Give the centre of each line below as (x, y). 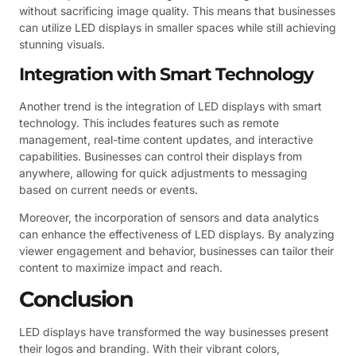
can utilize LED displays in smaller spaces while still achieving (178, 28)
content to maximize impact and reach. (121, 268)
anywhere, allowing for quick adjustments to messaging (163, 172)
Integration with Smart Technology (166, 74)
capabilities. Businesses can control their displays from (161, 156)
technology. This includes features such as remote (149, 122)
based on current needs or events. (108, 189)
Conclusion (76, 299)
